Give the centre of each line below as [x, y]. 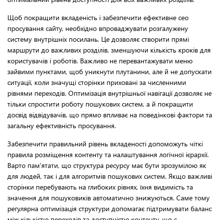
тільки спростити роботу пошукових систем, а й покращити [100, 104]
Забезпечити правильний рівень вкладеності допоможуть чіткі [105, 144]
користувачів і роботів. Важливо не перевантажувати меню [100, 61]
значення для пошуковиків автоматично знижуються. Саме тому [109, 198]
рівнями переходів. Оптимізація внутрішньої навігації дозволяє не [110, 93]
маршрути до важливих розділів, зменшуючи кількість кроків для [109, 50]
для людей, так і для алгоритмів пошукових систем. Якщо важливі [110, 176]
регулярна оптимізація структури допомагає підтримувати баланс [110, 209]
